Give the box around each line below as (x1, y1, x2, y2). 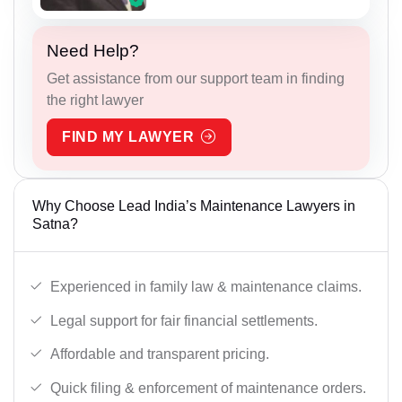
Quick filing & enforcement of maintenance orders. (50, 380, 366, 396)
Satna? (32, 216, 78, 232)
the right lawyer (47, 92, 144, 109)
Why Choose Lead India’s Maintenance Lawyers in (32, 198, 355, 214)
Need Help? (47, 41, 139, 61)
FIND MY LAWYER (62, 129, 194, 145)
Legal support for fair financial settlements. (50, 312, 318, 328)
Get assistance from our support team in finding (47, 71, 345, 87)
